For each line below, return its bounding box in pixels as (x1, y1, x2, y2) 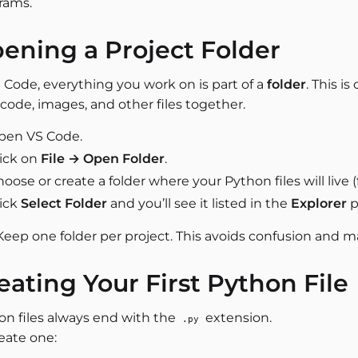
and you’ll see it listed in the (107, 196, 291, 211)
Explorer (291, 196, 347, 211)
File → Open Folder (41, 151, 165, 166)
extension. (202, 310, 272, 325)
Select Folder (21, 196, 107, 211)
